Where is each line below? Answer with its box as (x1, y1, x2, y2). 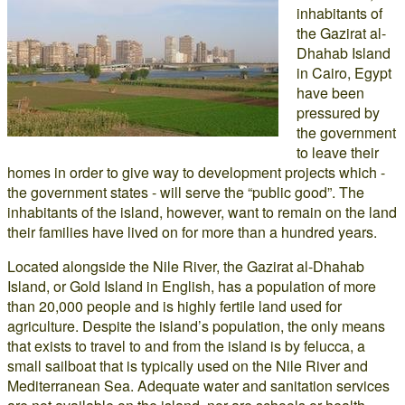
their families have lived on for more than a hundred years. (7, 221, 377, 242)
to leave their (297, 142, 379, 163)
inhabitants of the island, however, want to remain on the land (7, 202, 397, 222)
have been (297, 82, 364, 103)
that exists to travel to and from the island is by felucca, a (7, 335, 365, 356)
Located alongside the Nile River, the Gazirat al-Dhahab (7, 256, 364, 277)
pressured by (297, 102, 380, 123)
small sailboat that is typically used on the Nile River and (7, 355, 368, 376)
